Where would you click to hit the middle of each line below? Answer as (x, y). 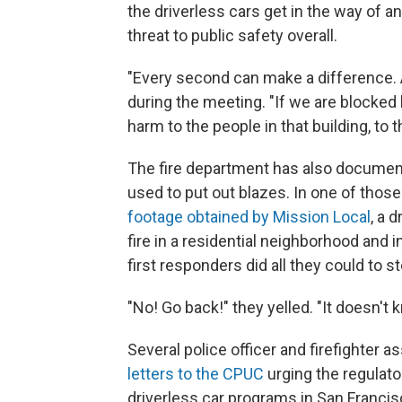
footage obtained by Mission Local (249, 216)
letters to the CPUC (196, 373)
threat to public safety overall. (232, 35)
